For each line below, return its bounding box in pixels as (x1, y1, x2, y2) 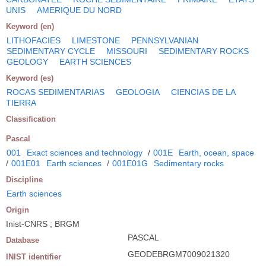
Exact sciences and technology (27, 147, 142, 157)
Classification (6, 114, 56, 123)
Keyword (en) (6, 21, 54, 31)
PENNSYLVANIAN (131, 35, 198, 45)
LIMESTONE (72, 35, 120, 45)
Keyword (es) (6, 73, 53, 83)
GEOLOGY (7, 56, 48, 66)
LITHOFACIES (7, 35, 61, 45)
